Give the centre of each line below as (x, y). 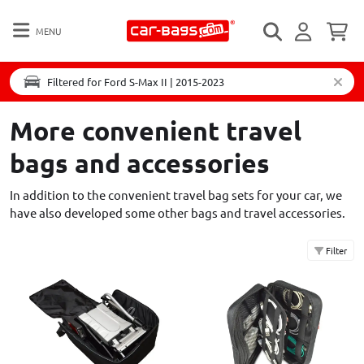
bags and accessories (140, 163)
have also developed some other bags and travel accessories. (178, 212)
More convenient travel (156, 131)
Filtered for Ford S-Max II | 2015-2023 (136, 82)
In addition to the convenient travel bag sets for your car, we (176, 195)
